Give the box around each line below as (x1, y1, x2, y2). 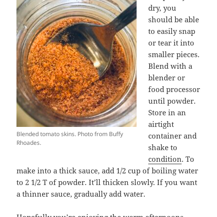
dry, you (148, 3, 177, 13)
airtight (148, 119, 174, 129)
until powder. (148, 96, 196, 106)
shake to (148, 142, 178, 153)
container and (148, 131, 197, 141)
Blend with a (148, 61, 193, 71)
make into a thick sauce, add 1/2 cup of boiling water (16, 166, 199, 176)
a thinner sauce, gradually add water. (16, 189, 146, 199)
